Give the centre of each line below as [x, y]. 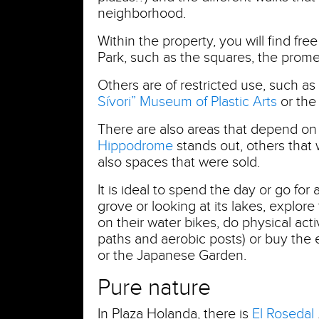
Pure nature [154, 288]
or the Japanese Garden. [172, 255]
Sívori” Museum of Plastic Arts [187, 101]
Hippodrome [135, 146]
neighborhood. [142, 13]
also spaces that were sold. [179, 162]
